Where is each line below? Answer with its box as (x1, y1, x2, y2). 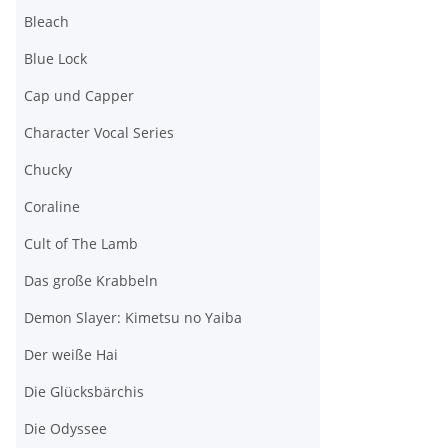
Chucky (24, 160, 72, 180)
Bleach (24, 12, 69, 32)
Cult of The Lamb (24, 234, 138, 254)
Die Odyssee (24, 419, 107, 439)
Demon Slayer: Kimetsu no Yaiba (24, 308, 242, 328)
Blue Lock (24, 49, 87, 69)
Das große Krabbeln (24, 271, 158, 291)
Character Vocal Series (24, 123, 174, 143)
